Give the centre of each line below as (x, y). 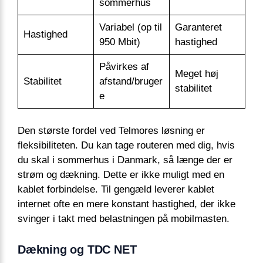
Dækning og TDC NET (77, 250)
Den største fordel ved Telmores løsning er (111, 131)
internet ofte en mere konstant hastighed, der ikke (127, 204)
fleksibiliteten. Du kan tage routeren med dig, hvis (126, 146)
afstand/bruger (131, 81)
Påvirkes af (124, 66)
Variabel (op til (130, 27)
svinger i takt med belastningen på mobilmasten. (124, 219)
